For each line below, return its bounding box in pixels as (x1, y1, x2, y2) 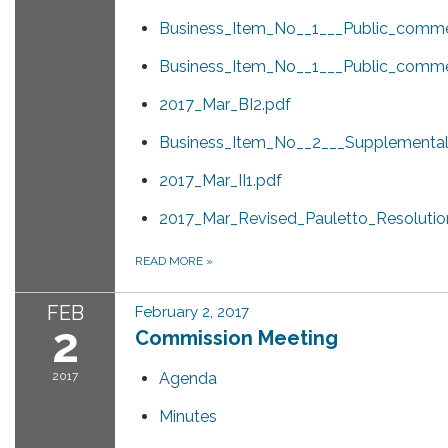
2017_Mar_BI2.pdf (159, 95, 291, 115)
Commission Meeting (135, 326, 338, 351)
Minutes (159, 407, 217, 427)
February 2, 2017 (135, 303, 249, 322)
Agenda (159, 369, 217, 389)
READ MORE (135, 254, 206, 269)
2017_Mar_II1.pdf (159, 171, 282, 191)
